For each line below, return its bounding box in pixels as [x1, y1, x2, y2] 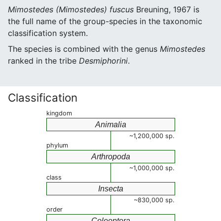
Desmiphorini [79, 56, 128, 66]
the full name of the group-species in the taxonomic [8, 16, 202, 26]
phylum [46, 142, 68, 149]
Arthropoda [91, 152, 130, 161]
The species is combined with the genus [8, 44, 160, 54]
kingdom [46, 110, 72, 117]
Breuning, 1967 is [134, 4, 199, 14]
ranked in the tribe [8, 56, 79, 66]
